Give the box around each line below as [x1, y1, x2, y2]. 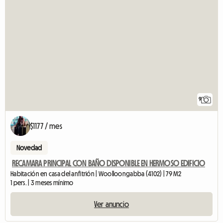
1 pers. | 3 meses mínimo [10, 179, 74, 187]
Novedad [16, 144, 42, 152]
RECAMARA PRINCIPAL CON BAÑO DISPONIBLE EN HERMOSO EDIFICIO [12, 159, 206, 168]
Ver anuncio [94, 200, 129, 209]
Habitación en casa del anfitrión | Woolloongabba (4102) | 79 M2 [10, 170, 182, 178]
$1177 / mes [30, 122, 62, 130]
